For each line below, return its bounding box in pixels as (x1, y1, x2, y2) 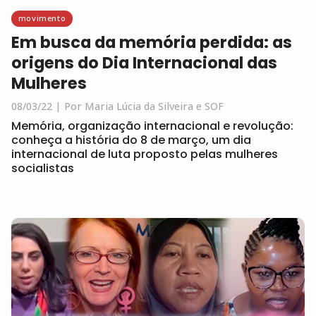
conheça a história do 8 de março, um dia (11, 132, 251, 149)
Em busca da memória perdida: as (11, 31, 292, 54)
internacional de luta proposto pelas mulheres (11, 146, 278, 163)
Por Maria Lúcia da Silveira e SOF (64, 99, 224, 114)
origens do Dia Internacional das (11, 51, 277, 75)
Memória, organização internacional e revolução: (11, 118, 293, 135)
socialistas (11, 160, 74, 177)
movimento (18, 13, 66, 24)
